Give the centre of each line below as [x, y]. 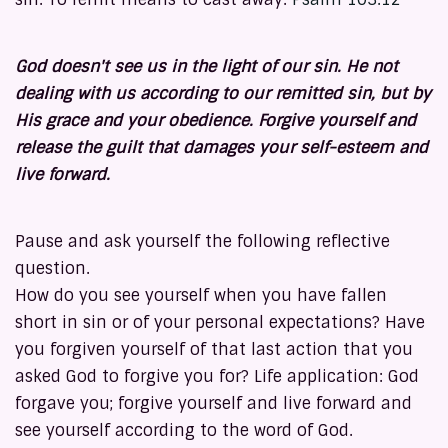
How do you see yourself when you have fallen [201, 296]
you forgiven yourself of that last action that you [214, 350]
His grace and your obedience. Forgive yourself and [215, 121]
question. [55, 269]
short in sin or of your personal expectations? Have [220, 323]
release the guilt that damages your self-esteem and [221, 148]
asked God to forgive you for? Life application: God [217, 377]
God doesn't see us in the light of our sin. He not [206, 67]
